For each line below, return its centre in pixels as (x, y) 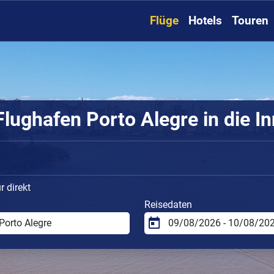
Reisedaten (168, 204)
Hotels (205, 21)
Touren (250, 21)
